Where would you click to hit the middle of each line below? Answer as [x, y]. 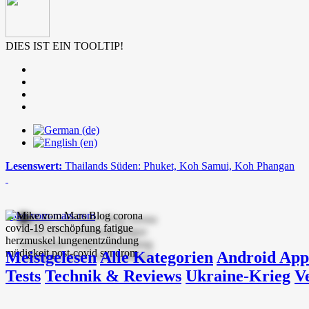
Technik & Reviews [113, 276]
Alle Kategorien [157, 257]
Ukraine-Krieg [238, 276]
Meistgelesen [51, 257]
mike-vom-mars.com [50, 216]
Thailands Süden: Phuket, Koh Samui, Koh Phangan [180, 166]
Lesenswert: [35, 166]
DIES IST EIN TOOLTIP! [64, 46]
